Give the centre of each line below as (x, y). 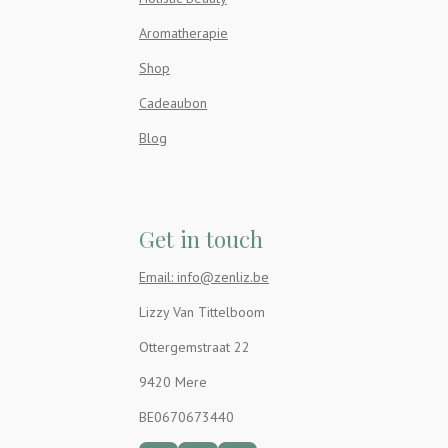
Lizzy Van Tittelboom (202, 311)
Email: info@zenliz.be (204, 276)
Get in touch (201, 238)
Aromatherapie (183, 32)
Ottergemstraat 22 (194, 346)
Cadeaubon (173, 102)
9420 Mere (173, 381)
